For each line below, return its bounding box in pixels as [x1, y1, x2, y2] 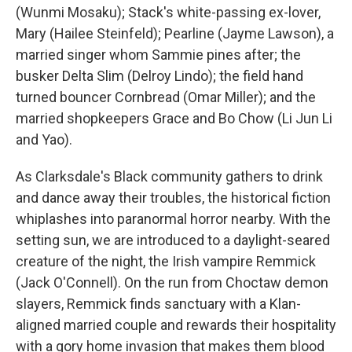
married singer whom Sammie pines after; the [16, 46, 301, 63]
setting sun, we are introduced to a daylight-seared [16, 232, 330, 248]
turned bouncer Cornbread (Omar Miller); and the [16, 89, 316, 105]
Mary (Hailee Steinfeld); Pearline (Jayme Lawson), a [16, 25, 334, 42]
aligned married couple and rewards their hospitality [16, 317, 336, 333]
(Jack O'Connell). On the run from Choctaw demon [16, 274, 328, 291]
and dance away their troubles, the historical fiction [16, 189, 331, 206]
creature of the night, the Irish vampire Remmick [16, 253, 316, 269]
